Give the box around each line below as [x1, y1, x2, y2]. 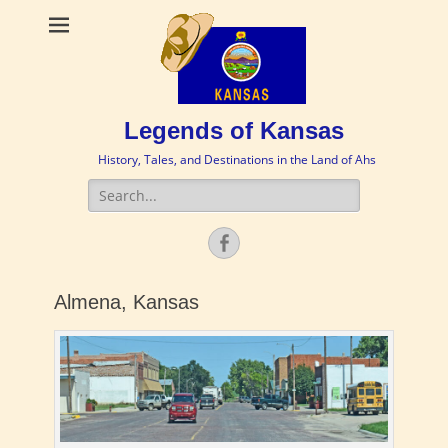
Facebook [233, 232, 311, 252]
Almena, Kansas [54, 291, 199, 313]
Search [87, 179, 133, 198]
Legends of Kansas [124, 117, 344, 144]
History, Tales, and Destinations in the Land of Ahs [97, 151, 376, 168]
